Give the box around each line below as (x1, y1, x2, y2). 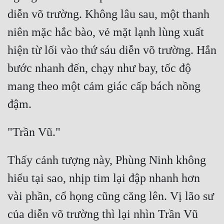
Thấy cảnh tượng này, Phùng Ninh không (7, 153, 206, 167)
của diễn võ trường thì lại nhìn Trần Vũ (7, 207, 198, 221)
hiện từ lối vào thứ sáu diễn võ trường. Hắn (7, 43, 216, 57)
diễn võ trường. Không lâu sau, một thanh (7, 7, 209, 21)
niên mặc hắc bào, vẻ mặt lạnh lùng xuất (7, 25, 204, 39)
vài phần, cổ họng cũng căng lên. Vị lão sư (7, 189, 214, 203)
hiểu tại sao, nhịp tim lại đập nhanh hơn (7, 171, 200, 185)
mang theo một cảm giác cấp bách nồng (7, 79, 200, 93)
